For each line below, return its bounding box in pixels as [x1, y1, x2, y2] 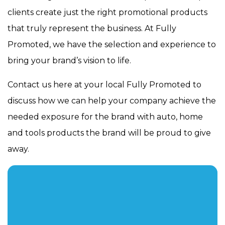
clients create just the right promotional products [8, 8, 207, 18]
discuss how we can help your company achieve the [8, 96, 216, 106]
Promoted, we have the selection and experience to [8, 40, 216, 50]
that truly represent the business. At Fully [8, 24, 176, 34]
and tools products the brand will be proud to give [8, 128, 211, 138]
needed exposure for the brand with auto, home [8, 112, 203, 122]
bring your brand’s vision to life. [8, 56, 131, 66]
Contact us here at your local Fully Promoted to [8, 80, 201, 90]
